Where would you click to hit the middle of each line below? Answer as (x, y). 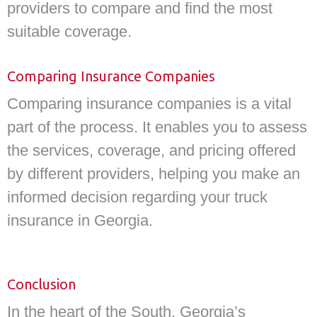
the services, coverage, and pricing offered (151, 151)
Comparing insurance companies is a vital (149, 104)
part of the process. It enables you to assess (157, 127)
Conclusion (41, 284)
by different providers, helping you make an (154, 174)
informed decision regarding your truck (137, 197)
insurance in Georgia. (80, 221)
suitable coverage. (69, 31)
